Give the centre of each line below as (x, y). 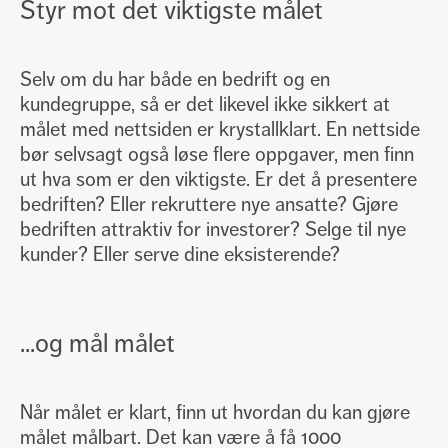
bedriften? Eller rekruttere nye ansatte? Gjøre (209, 205)
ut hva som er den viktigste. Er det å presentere (218, 180)
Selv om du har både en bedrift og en (175, 80)
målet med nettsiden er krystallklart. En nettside (220, 130)
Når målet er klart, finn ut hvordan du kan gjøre (215, 413)
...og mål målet (97, 344)
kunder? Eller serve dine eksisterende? (180, 255)
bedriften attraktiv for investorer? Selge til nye (213, 230)
